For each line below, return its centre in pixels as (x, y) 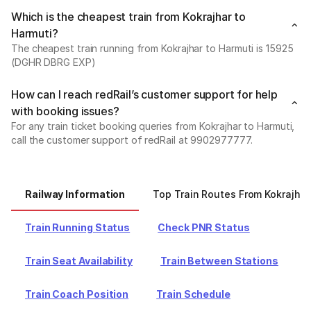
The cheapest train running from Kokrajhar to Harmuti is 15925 (152, 48)
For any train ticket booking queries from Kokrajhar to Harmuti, (153, 126)
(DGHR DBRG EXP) (53, 62)
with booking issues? (65, 111)
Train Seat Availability (79, 261)
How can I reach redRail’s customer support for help (144, 94)
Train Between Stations (219, 261)
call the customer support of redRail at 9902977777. (132, 140)
